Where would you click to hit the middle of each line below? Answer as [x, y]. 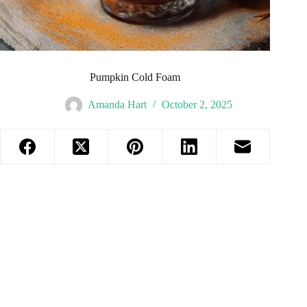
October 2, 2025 [197, 105]
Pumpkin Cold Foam [135, 77]
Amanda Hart [118, 105]
